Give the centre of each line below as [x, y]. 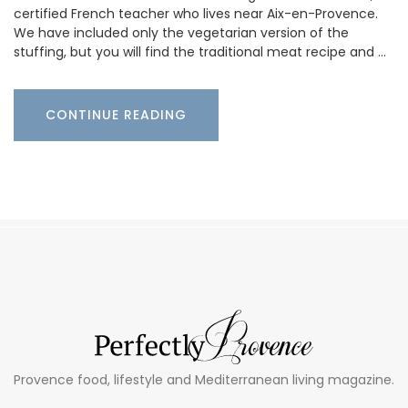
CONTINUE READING [116, 115]
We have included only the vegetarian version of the [181, 33]
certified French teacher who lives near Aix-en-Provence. [196, 14]
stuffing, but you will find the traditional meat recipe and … [200, 52]
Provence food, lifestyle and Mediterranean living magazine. [204, 380]
